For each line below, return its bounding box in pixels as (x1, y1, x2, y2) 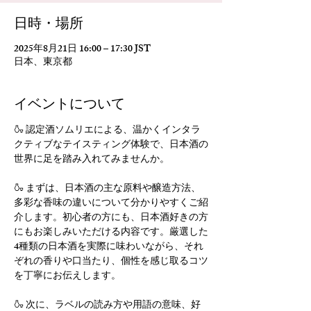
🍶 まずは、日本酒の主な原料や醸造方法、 (14, 180, 201, 198)
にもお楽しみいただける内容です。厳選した (14, 224, 208, 242)
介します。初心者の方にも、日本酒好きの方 (14, 210, 208, 227)
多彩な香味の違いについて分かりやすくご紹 (14, 195, 208, 212)
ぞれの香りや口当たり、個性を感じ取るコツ (14, 253, 208, 271)
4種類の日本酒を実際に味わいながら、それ (14, 239, 203, 256)
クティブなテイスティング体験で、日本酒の (14, 137, 208, 154)
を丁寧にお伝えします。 (14, 268, 121, 285)
